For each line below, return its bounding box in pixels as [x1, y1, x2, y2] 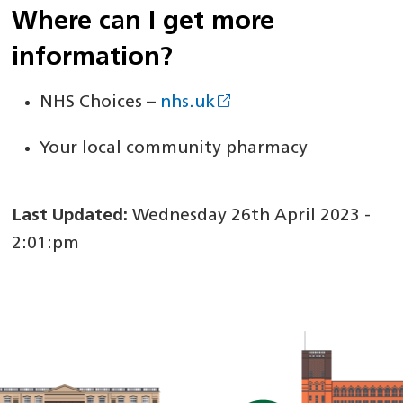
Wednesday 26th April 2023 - [128, 208, 372, 226]
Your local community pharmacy [40, 139, 309, 157]
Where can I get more [12, 9, 275, 36]
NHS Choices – [40, 94, 161, 112]
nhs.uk [160, 94, 216, 112]
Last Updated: [12, 208, 129, 226]
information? [12, 45, 174, 72]
